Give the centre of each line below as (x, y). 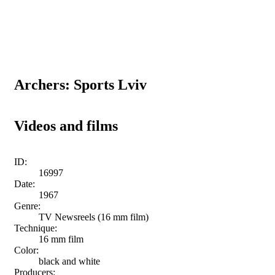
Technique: (36, 228)
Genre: (27, 206)
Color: (26, 250)
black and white (69, 261)
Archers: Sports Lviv (80, 84)
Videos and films (66, 126)
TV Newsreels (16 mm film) (94, 217)
